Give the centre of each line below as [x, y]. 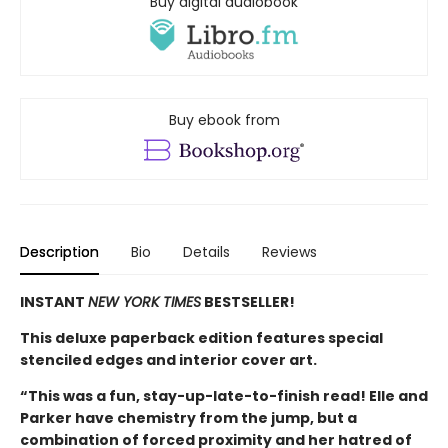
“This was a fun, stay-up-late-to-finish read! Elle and [224, 396]
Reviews [289, 252]
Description [59, 252]
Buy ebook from [224, 120]
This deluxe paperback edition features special [201, 338]
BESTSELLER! [248, 302]
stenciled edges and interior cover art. [168, 360]
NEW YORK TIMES [144, 302]
